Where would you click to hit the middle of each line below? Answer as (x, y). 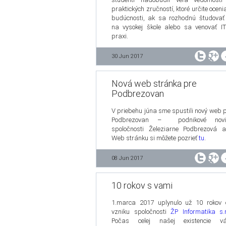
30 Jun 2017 (127, 56)
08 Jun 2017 (127, 158)
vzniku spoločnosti (141, 211)
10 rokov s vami (142, 185)
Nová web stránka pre (154, 83)
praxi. (120, 36)
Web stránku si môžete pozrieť (155, 138)
